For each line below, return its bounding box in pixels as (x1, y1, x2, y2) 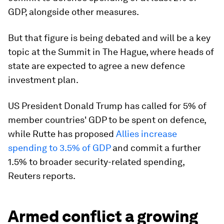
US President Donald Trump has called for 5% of (8, 100, 206, 111)
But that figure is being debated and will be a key (8, 32, 210, 43)
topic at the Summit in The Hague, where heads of (8, 46, 214, 57)
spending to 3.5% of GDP (8, 142, 110, 153)
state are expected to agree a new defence (8, 60, 185, 71)
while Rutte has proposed (8, 128, 116, 139)
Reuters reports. (8, 170, 75, 181)
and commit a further (110, 142, 201, 153)
